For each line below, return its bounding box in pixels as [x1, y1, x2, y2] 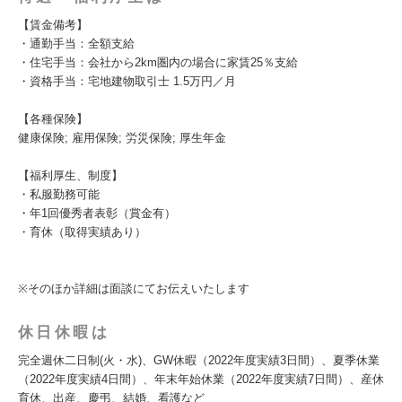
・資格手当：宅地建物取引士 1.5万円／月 [18, 74, 236, 88]
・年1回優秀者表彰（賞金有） [18, 206, 176, 220]
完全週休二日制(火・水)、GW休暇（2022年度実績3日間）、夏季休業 [18, 354, 380, 367]
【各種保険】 [18, 112, 88, 126]
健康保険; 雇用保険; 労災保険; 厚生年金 [18, 131, 226, 144]
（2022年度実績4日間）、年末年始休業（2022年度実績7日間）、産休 [18, 372, 384, 386]
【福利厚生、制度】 [18, 169, 123, 182]
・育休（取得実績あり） [18, 225, 146, 239]
